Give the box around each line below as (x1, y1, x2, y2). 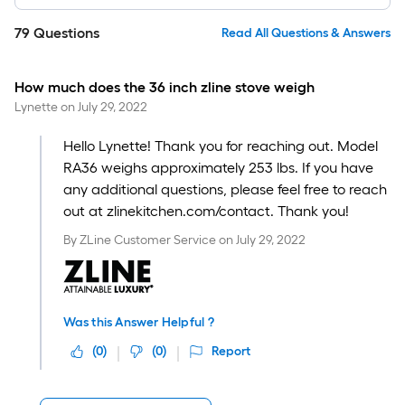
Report (211, 344, 250, 359)
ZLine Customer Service (79, 232, 216, 248)
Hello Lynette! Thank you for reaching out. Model (62, 137, 378, 155)
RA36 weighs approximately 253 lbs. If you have (62, 159, 373, 176)
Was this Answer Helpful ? (62, 315, 214, 330)
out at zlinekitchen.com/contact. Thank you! (62, 202, 349, 220)
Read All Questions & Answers (221, 25, 391, 41)
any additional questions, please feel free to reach (62, 181, 387, 198)
